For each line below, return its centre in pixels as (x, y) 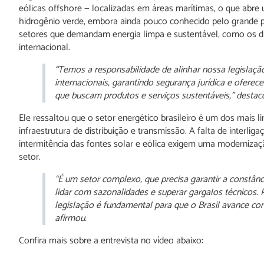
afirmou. (71, 219)
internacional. (44, 48)
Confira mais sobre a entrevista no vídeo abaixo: (111, 241)
